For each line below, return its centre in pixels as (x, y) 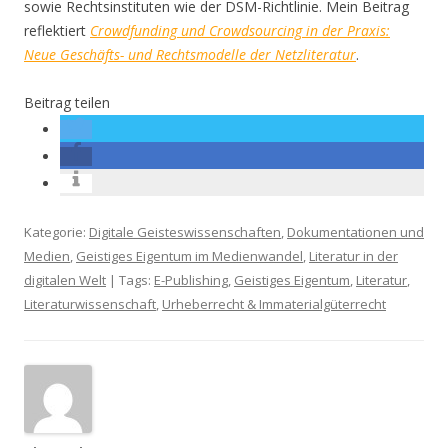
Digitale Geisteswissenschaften (185, 232)
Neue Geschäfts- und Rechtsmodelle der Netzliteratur (190, 54)
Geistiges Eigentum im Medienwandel (189, 256)
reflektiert (57, 30)
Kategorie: (56, 232)
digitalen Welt (65, 280)
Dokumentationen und (355, 232)
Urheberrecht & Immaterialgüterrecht (274, 304)
